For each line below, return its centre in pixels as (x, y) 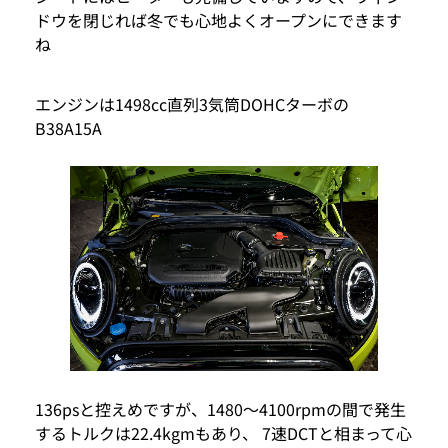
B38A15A (68, 128)
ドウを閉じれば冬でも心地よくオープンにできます (218, 20)
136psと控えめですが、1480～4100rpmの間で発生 (220, 409)
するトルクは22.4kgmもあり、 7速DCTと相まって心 (223, 433)
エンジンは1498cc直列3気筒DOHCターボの (192, 104)
